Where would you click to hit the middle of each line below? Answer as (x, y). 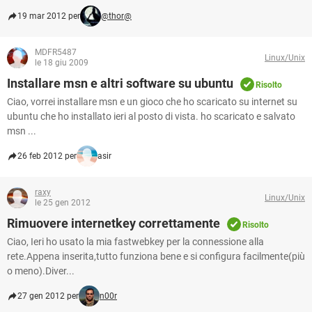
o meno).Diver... (41, 271)
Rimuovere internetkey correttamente (114, 223)
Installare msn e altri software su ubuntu (120, 83)
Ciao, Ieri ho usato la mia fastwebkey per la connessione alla (135, 242)
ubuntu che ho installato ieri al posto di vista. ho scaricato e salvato (151, 116)
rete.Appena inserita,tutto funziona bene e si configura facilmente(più (156, 256)
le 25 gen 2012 (63, 203)
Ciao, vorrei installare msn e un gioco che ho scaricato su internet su (152, 102)
